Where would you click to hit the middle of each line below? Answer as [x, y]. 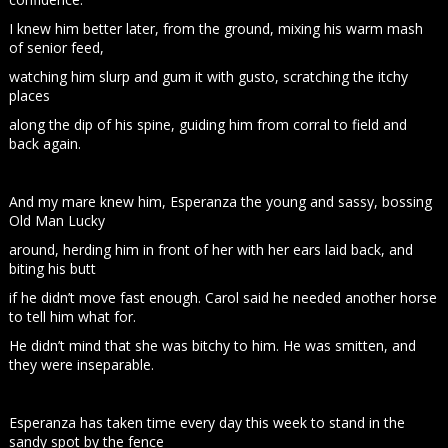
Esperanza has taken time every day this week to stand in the [207, 422]
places [30, 95]
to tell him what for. [73, 316]
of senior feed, [57, 47]
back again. [45, 143]
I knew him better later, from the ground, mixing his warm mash [216, 28]
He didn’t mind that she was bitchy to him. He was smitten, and [213, 345]
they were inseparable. [82, 364]
